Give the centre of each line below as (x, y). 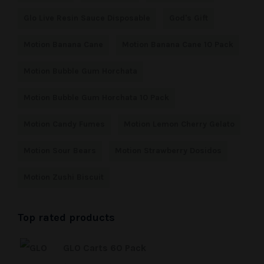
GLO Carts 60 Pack (105, 248)
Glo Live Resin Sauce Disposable (87, 18)
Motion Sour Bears (60, 151)
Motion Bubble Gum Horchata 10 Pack (96, 98)
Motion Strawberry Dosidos (168, 151)
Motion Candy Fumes (64, 124)
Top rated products (66, 217)
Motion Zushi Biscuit (64, 177)
